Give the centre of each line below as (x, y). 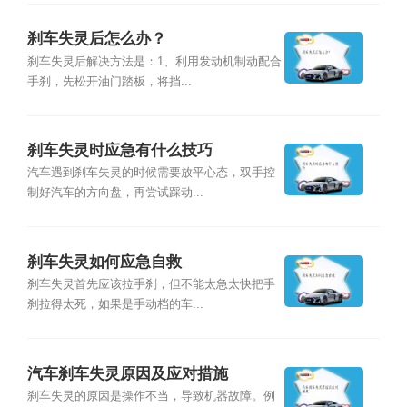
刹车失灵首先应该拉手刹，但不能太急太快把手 (151, 285)
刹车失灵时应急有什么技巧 (119, 151)
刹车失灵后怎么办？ (96, 39)
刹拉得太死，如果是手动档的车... (115, 305)
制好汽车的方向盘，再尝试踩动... (115, 193)
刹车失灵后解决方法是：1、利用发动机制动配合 (154, 61)
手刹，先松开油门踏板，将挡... (109, 81)
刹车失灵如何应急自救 (104, 262)
